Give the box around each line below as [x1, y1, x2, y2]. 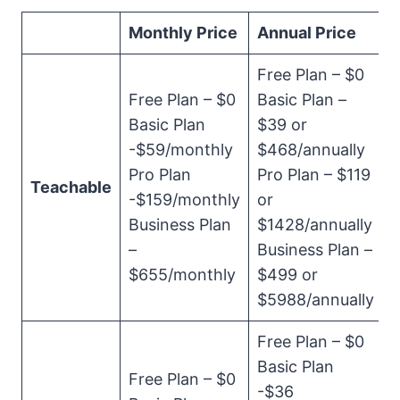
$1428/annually [257, 215, 372, 235]
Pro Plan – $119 [257, 165, 371, 185]
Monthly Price [129, 23, 237, 43]
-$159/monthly [129, 190, 240, 210]
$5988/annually [257, 290, 374, 310]
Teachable [30, 178, 112, 197]
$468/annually [257, 140, 365, 160]
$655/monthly [129, 265, 236, 285]
